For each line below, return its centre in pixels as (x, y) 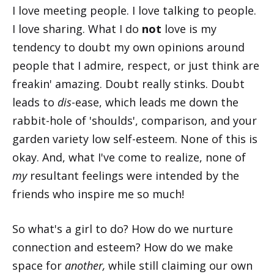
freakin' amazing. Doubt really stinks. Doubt (128, 84)
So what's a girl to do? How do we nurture (123, 229)
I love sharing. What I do (77, 29)
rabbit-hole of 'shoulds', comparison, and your (135, 121)
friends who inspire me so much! (98, 194)
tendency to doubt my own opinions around (128, 47)
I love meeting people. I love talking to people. (134, 11)
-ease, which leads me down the (155, 102)
